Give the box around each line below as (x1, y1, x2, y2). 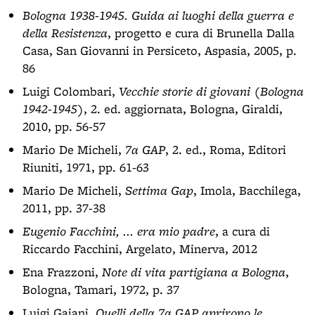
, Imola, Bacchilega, (193, 182, 301, 198)
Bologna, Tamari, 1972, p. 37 (22, 281, 179, 297)
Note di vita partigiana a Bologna (102, 264, 285, 280)
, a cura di (215, 223, 270, 239)
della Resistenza (22, 25, 108, 41)
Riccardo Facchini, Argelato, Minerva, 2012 (22, 240, 257, 257)
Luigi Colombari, (22, 83, 119, 99)
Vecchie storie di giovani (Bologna (119, 83, 304, 99)
